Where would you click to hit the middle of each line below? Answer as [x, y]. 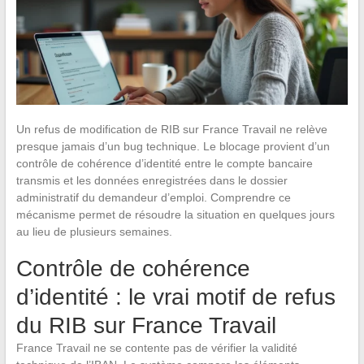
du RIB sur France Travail [146, 325]
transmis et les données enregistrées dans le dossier [152, 180]
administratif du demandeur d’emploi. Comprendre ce [153, 197]
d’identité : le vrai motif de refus [175, 297]
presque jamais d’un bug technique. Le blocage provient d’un [173, 146]
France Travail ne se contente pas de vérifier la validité [156, 347]
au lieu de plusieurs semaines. [94, 231]
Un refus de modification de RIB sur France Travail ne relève [171, 129]
